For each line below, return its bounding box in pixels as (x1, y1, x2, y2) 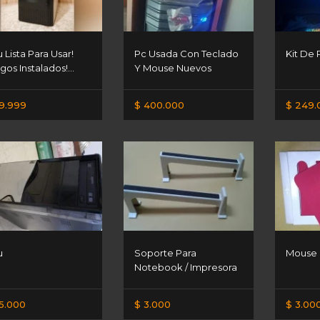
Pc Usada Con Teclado (134, 47, 239, 59)
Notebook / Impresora (134, 261, 238, 273)
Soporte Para (134, 246, 197, 259)
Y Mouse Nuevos (134, 61, 212, 74)
